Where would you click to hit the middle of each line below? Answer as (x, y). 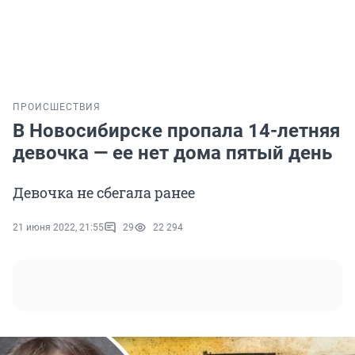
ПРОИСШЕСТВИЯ (57, 107)
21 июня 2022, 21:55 (58, 228)
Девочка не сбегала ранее (104, 193)
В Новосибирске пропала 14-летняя (176, 131)
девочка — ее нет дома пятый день (172, 153)
